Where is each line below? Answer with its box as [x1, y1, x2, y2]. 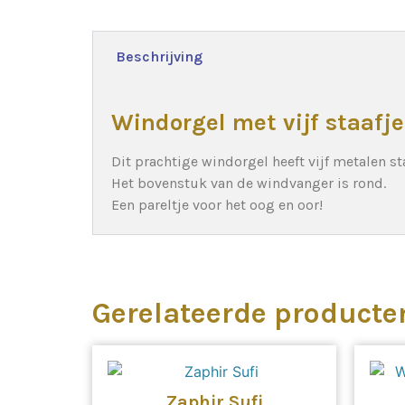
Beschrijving [116, 47, 202, 65]
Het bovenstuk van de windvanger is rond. [111, 174, 386, 192]
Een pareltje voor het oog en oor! [111, 195, 323, 213]
